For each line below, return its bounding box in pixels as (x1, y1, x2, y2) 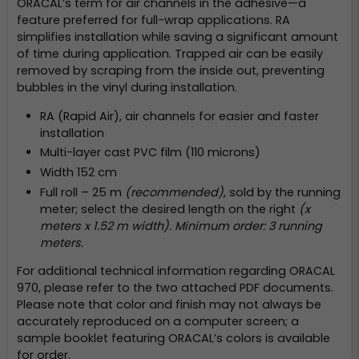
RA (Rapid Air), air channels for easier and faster (39, 107, 319, 124)
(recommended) (124, 184, 224, 200)
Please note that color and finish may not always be (17, 296, 321, 313)
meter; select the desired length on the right (39, 200, 296, 217)
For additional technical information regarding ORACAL (17, 263, 335, 280)
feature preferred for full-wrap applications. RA (17, 12, 290, 29)
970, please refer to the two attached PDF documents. (17, 280, 333, 296)
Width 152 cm (39, 164, 117, 181)
